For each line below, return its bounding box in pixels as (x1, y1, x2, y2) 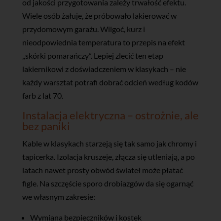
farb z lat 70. (22, 90, 63, 100)
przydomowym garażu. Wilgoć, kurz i (22, 24, 145, 34)
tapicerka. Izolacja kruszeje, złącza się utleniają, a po (22, 151, 195, 161)
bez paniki (22, 119, 70, 133)
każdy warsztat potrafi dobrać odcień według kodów (22, 77, 198, 87)
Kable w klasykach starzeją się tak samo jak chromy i (22, 138, 197, 148)
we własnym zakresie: (22, 191, 95, 201)
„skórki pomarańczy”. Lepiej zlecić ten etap (22, 50, 163, 60)
